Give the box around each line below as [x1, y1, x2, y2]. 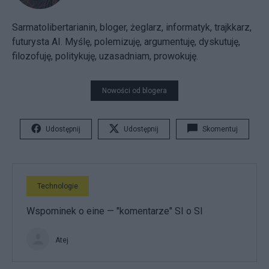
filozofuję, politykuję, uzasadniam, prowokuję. [12, 50, 198, 62]
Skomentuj [202, 125, 238, 133]
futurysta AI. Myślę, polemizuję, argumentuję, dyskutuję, [12, 36, 240, 47]
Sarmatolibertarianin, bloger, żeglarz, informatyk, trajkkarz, [12, 22, 252, 33]
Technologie [37, 182, 78, 190]
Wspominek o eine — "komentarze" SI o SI [26, 205, 203, 217]
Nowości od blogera [102, 86, 167, 95]
